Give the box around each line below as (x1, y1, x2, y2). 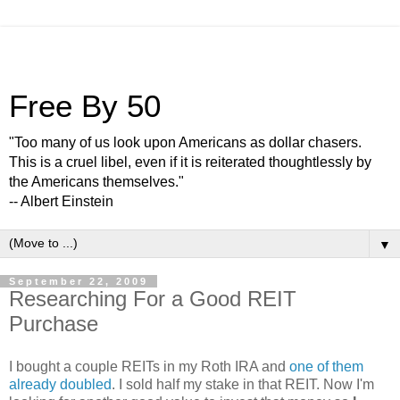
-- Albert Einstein (9, 194, 113, 209)
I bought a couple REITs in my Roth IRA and (9, 358, 286, 374)
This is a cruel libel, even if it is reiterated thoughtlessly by (9, 154, 371, 170)
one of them (286, 358, 363, 374)
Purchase (9, 312, 98, 336)
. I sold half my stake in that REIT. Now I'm (112, 376, 374, 392)
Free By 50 (9, 89, 161, 123)
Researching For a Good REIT (9, 287, 296, 311)
